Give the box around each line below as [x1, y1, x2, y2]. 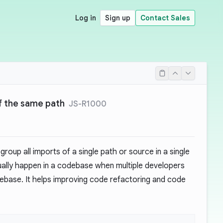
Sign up [105, 13, 130, 22]
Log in [75, 13, 96, 22]
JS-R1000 [69, 99, 107, 109]
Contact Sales [140, 13, 190, 22]
